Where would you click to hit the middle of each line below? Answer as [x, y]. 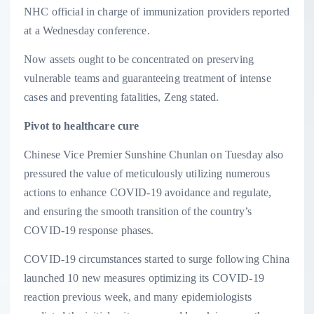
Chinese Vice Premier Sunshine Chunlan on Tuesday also [154, 155]
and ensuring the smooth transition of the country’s [138, 212]
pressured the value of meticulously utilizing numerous [147, 174]
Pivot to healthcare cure [82, 126]
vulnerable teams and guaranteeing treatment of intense [148, 78]
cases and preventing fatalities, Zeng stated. [122, 97]
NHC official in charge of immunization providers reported [157, 12]
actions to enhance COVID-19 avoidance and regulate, [148, 193]
